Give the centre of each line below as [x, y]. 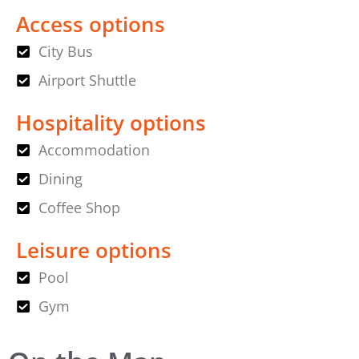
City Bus [65, 52]
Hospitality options [111, 123]
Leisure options [94, 250]
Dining [60, 179]
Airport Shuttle [87, 81]
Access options [91, 24]
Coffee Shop [79, 208]
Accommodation [94, 150]
